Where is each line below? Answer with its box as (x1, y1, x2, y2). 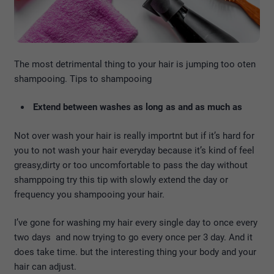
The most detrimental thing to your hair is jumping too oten (14, 58, 256, 70)
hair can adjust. (14, 261, 76, 273)
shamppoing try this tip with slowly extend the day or (14, 174, 228, 185)
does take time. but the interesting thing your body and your (14, 246, 256, 258)
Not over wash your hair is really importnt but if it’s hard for (14, 130, 254, 141)
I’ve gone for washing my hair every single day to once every (14, 217, 257, 229)
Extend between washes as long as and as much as (31, 102, 243, 113)
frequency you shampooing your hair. (14, 188, 165, 200)
